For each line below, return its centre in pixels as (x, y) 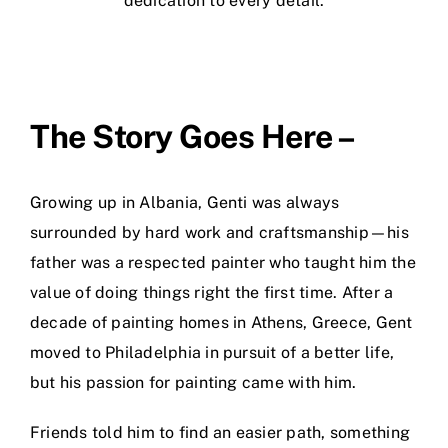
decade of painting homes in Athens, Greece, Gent (221, 323)
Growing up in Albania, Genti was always (185, 203)
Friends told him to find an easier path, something (220, 433)
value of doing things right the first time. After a (212, 293)
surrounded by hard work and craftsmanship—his (219, 233)
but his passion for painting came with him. (193, 383)
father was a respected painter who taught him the (223, 263)
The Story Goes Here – (193, 137)
